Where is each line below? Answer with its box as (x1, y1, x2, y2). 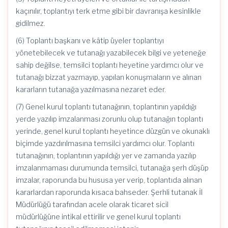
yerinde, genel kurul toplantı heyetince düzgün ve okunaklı (16, 127, 210, 135)
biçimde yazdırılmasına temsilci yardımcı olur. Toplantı (16, 139, 194, 148)
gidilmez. (16, 19, 45, 27)
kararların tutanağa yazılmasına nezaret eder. (16, 85, 166, 94)
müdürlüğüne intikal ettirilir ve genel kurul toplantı (16, 212, 181, 221)
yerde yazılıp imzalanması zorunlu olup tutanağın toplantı (16, 115, 203, 123)
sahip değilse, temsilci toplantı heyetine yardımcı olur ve (16, 61, 204, 69)
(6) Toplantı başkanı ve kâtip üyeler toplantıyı (16, 36, 164, 45)
